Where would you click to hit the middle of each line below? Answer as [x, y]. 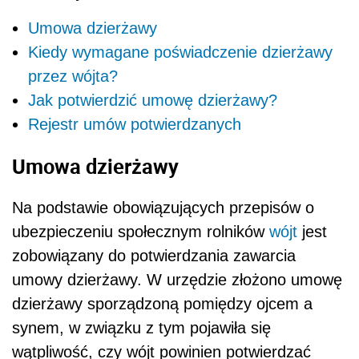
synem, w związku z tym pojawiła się [141, 328]
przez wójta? [73, 76]
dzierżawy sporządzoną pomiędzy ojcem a [162, 304]
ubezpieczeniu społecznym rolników [141, 232]
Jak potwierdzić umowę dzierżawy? [153, 100]
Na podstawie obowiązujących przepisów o [163, 208]
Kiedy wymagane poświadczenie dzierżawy [180, 52]
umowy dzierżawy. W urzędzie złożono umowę [177, 280]
